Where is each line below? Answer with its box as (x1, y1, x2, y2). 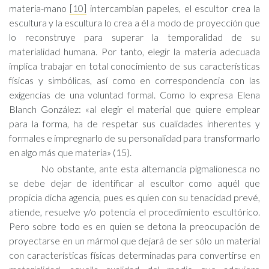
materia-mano (9, 2, 70, 14)
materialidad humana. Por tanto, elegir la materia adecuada (9, 46, 260, 57)
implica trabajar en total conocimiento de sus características (9, 60, 260, 71)
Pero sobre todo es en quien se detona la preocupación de (9, 220, 260, 232)
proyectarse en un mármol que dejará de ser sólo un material (9, 235, 260, 246)
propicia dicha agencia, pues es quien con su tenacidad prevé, (9, 192, 260, 203)
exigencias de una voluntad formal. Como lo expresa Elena (9, 89, 260, 100)
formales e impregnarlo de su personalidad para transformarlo (9, 132, 260, 144)
